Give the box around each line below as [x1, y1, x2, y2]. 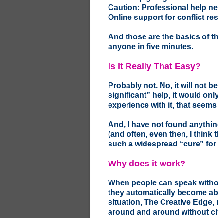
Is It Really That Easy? [108, 61, 200, 71]
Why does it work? [108, 159, 185, 168]
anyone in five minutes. [108, 42, 193, 51]
